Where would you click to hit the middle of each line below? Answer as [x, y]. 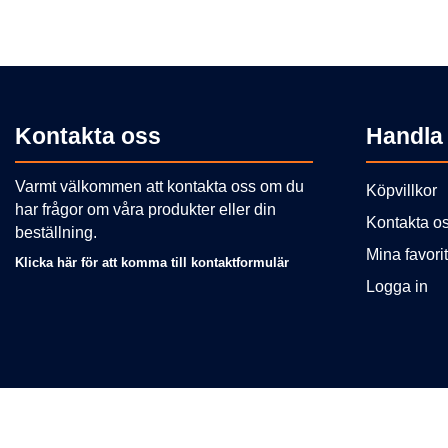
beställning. [56, 232]
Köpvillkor [401, 190]
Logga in [396, 286]
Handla [404, 135]
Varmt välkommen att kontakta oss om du [159, 186]
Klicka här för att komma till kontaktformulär [152, 262]
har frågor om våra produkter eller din [145, 209]
